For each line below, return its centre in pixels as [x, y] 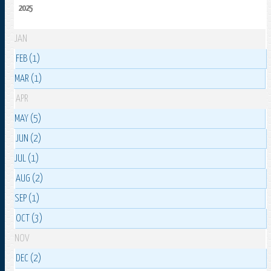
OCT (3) [29, 219]
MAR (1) [28, 79]
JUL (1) [27, 159]
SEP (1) [27, 199]
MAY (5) [28, 119]
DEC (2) [29, 259]
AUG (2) [30, 179]
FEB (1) [28, 59]
